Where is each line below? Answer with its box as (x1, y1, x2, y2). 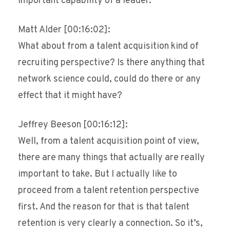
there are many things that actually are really (18, 152, 205, 164)
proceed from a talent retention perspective (18, 185, 199, 197)
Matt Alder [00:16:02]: (18, 24, 110, 36)
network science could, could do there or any (18, 73, 201, 86)
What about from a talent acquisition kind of (18, 41, 199, 53)
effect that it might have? (18, 90, 122, 102)
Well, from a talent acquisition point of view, (18, 136, 199, 148)
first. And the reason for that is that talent (18, 201, 189, 214)
